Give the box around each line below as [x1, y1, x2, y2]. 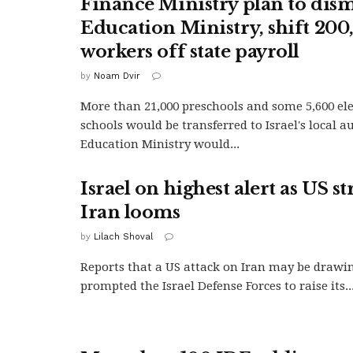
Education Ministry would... [80, 136, 240, 151]
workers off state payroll [80, 40, 299, 62]
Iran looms [80, 201, 180, 223]
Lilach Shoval [94, 231, 153, 242]
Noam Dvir [94, 70, 140, 81]
